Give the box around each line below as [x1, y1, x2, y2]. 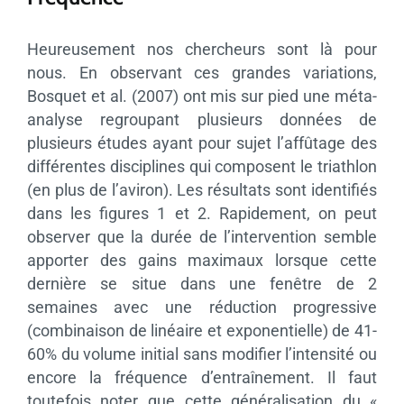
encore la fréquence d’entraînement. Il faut [26, 368, 378, 388]
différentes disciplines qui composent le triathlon [26, 157, 378, 177]
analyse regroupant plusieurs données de [26, 110, 378, 130]
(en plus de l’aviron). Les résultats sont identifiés [26, 180, 378, 200]
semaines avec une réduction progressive [26, 298, 378, 317]
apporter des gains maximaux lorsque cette [26, 251, 378, 271]
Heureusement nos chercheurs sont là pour [26, 40, 378, 60]
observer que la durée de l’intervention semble [26, 227, 378, 247]
